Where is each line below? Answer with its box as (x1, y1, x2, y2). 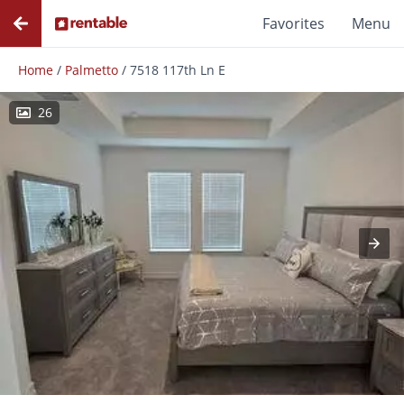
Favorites (262, 14, 325, 33)
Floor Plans (94, 336, 162, 353)
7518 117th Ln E (130, 61, 225, 78)
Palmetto (65, 61, 118, 78)
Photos (27, 336, 71, 353)
